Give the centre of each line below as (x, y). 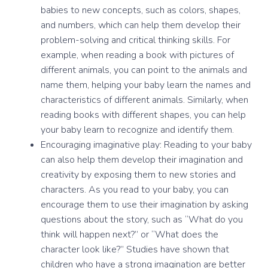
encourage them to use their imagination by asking (144, 204)
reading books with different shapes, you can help (143, 115)
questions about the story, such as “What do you (142, 219)
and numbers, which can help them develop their (141, 25)
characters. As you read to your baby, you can (135, 189)
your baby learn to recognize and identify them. (137, 130)
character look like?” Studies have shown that (135, 249)
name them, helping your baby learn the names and (146, 85)
